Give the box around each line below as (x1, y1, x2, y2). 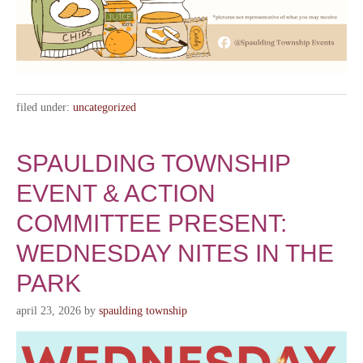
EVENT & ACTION (16, 180, 216, 207)
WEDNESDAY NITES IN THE (16, 240, 334, 267)
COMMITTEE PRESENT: (16, 210, 287, 237)
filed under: (16, 101, 73, 114)
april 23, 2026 (16, 305, 81, 318)
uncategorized (73, 101, 136, 114)
